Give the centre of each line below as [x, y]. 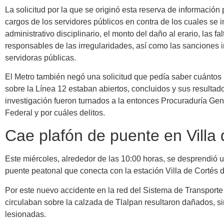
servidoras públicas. [40, 57]
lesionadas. [25, 214]
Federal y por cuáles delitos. [55, 113]
